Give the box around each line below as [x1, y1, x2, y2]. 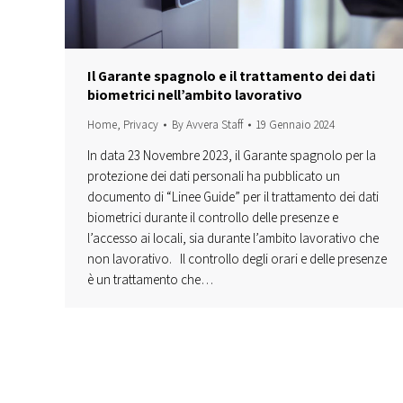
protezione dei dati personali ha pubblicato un [87, 167, 340, 185]
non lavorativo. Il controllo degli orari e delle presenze [87, 250, 387, 268]
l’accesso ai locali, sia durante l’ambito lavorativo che [87, 229, 379, 247]
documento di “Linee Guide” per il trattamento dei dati [87, 188, 379, 206]
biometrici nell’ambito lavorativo [87, 85, 302, 105]
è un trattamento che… [87, 271, 214, 289]
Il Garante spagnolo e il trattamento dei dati [87, 67, 375, 86]
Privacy [123, 117, 158, 133]
